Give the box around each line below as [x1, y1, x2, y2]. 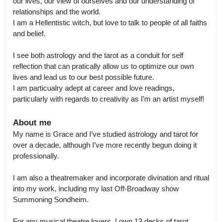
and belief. [13, 29, 48, 38]
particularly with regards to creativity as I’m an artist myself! [13, 95, 204, 103]
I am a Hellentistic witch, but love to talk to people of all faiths [13, 18, 207, 27]
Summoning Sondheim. [13, 195, 91, 204]
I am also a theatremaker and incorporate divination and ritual [13, 173, 209, 182]
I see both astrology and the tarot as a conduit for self [13, 51, 183, 59]
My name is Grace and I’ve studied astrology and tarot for [13, 130, 198, 138]
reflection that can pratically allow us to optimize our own [13, 62, 194, 70]
